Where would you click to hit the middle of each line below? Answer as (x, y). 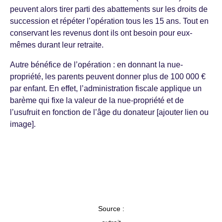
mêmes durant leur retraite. (57, 45)
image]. (24, 124)
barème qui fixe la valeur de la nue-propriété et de (97, 101)
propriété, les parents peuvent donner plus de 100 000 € (108, 77)
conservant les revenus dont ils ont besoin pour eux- (101, 33)
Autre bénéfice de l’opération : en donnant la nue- (96, 65)
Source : (111, 209)
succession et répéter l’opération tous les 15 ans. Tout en (109, 21)
